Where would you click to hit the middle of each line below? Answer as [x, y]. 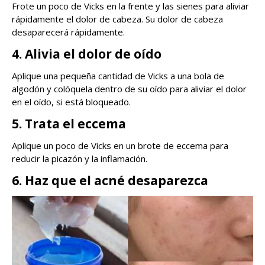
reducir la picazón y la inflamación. [80, 159]
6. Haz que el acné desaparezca [110, 181]
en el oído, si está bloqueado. [71, 102]
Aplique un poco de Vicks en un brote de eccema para [120, 146]
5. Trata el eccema [69, 124]
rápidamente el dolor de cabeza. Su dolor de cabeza [117, 19]
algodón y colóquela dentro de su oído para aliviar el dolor [129, 89]
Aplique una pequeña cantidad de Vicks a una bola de [118, 76]
